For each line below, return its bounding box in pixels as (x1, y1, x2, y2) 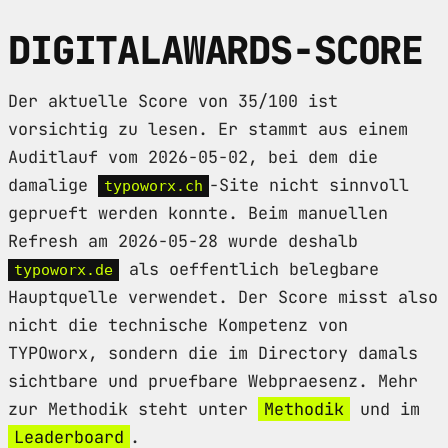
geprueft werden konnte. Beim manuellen (8, 201, 388, 224)
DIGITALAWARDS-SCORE (8, 24, 424, 76)
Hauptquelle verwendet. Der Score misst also (8, 285, 438, 308)
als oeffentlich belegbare (119, 257, 379, 280)
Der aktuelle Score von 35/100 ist (8, 89, 338, 112)
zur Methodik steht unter (8, 397, 258, 420)
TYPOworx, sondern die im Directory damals (8, 341, 418, 364)
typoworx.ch (104, 176, 203, 195)
